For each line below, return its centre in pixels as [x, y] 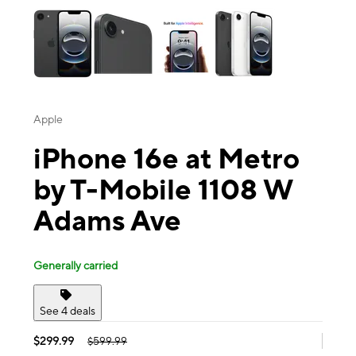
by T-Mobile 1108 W [163, 190]
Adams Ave [107, 221]
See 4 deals [68, 310]
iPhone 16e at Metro [166, 159]
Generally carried [75, 265]
